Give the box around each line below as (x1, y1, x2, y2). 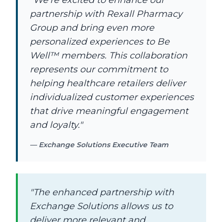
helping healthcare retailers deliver (30, 78, 186, 89)
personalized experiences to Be (30, 36, 169, 48)
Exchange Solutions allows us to (30, 201, 173, 212)
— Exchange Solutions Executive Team (30, 140, 168, 150)
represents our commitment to (30, 64, 168, 75)
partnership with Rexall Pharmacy (30, 8, 182, 20)
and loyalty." (30, 119, 83, 131)
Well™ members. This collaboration (30, 50, 187, 61)
